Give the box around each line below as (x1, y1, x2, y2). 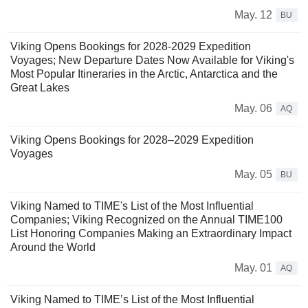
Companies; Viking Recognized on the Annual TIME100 (10, 214, 283, 226)
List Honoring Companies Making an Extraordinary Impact (10, 228, 291, 240)
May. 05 (234, 168, 272, 181)
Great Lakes (10, 82, 69, 94)
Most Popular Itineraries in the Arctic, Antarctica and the (10, 68, 278, 80)
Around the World (10, 241, 96, 254)
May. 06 (234, 102, 272, 115)
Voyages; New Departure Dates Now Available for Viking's (10, 54, 294, 67)
